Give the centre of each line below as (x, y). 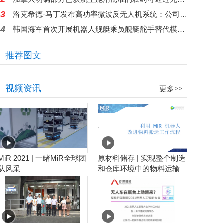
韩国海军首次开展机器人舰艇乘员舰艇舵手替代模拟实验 (181, 29)
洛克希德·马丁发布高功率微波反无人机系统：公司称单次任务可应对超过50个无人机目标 (183, 14)
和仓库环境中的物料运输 (139, 168)
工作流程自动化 (124, 179)
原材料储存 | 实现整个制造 (142, 158)
